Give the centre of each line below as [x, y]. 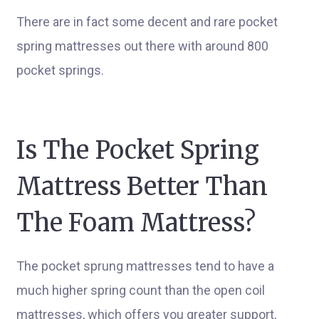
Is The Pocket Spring [138, 150]
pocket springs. [60, 70]
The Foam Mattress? [136, 223]
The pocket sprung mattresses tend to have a [145, 266]
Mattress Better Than [142, 187]
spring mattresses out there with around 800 [142, 46]
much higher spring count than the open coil [141, 290]
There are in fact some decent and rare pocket [147, 22]
